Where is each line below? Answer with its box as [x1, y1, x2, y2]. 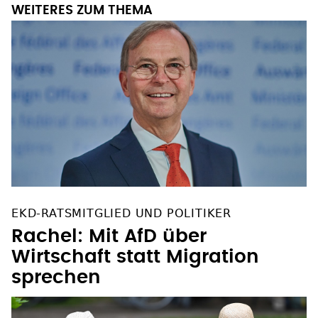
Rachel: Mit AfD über [11, 227, 207, 246]
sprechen [11, 268, 101, 287]
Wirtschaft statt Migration [11, 248, 259, 267]
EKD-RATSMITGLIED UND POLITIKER [11, 207, 231, 221]
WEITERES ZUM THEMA [11, 4, 153, 18]
